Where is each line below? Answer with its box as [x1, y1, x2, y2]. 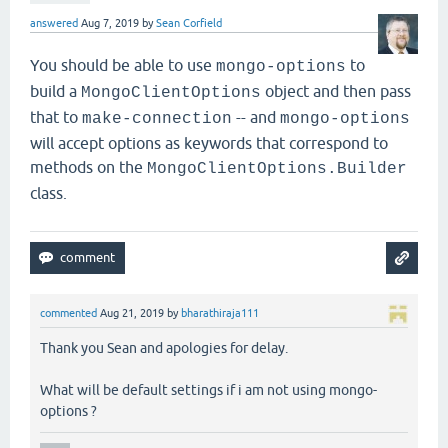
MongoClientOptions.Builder [147, 160, 407, 178]
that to [30, 108, 82, 126]
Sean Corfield [156, 17, 222, 29]
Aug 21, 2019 [100, 307, 164, 319]
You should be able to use [30, 56, 216, 74]
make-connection [82, 110, 232, 128]
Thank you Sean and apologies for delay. [40, 340, 288, 357]
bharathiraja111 [181, 307, 259, 319]
